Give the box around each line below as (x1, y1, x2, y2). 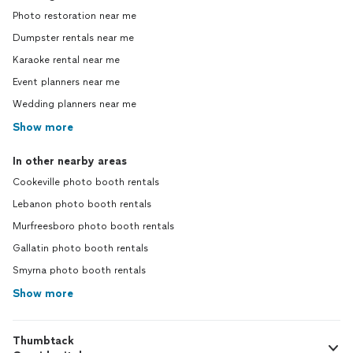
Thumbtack (13, 334, 74, 347)
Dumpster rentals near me (13, 32, 134, 43)
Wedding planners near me (13, 98, 136, 110)
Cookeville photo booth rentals (13, 176, 159, 188)
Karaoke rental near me (13, 54, 120, 65)
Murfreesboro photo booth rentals (13, 221, 174, 232)
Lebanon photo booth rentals (13, 199, 151, 210)
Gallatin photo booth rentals (13, 243, 148, 254)
